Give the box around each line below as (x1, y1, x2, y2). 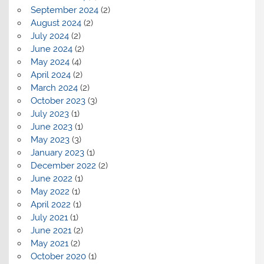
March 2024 (30, 82, 78, 93)
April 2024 (30, 69, 71, 80)
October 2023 (30, 95, 85, 106)
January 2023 (30, 147, 84, 158)
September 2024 (30, 4, 98, 15)
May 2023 (30, 134, 70, 145)
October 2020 (30, 250, 86, 262)
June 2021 (30, 225, 71, 236)
